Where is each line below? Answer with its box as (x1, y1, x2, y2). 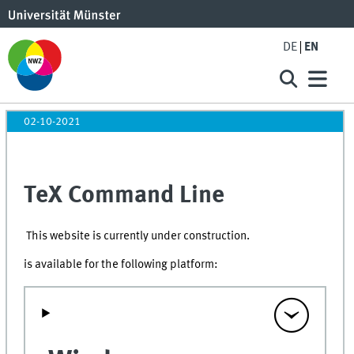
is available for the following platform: (24, 258, 221, 272)
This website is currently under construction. (24, 229, 253, 243)
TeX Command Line (24, 183, 225, 209)
